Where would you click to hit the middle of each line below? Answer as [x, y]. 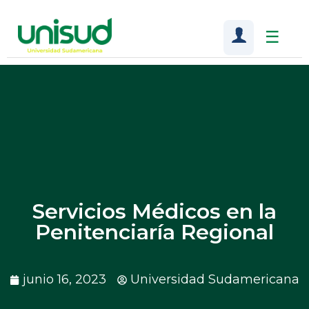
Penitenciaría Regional [154, 232]
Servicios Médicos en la [154, 212]
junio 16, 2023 [64, 280]
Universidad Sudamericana [215, 280]
